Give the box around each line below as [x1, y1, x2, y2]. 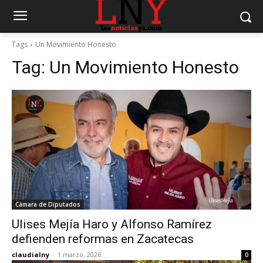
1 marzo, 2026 [58, 250, 101, 259]
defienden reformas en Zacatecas [12, 232, 194, 246]
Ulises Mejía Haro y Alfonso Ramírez [12, 217, 212, 231]
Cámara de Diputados [15, 200, 80, 208]
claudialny [12, 250, 49, 259]
